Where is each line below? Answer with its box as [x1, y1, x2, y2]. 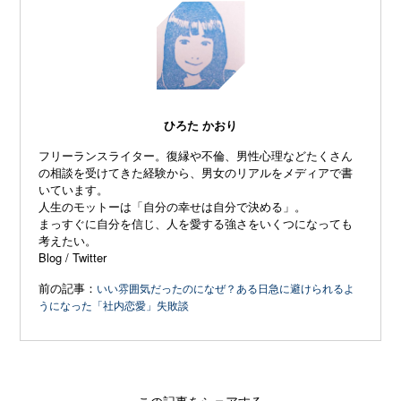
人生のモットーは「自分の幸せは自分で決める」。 [38, 198, 307, 216]
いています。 [38, 181, 109, 199]
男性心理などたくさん [236, 147, 354, 165]
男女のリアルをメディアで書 [201, 164, 354, 182]
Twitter [73, 249, 107, 267]
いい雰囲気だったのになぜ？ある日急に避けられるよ [97, 280, 355, 296]
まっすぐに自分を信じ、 [38, 215, 167, 233]
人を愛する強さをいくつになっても [166, 215, 354, 233]
